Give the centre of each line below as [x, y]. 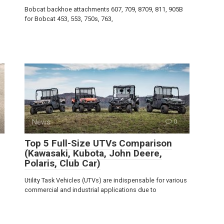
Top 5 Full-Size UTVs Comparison [98, 143]
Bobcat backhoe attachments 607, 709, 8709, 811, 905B [104, 9]
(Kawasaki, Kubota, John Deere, [93, 153]
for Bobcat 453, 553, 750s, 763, [69, 19]
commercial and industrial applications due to [90, 190]
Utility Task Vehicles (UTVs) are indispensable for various [106, 180]
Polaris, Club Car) [62, 163]
